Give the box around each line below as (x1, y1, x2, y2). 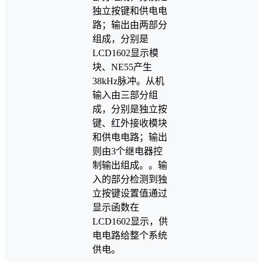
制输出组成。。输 (92, 160, 167, 170)
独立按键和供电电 (92, 5, 167, 16)
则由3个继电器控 (92, 146, 163, 156)
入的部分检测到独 (92, 174, 167, 184)
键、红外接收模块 (92, 118, 167, 128)
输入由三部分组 (92, 89, 158, 100)
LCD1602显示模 (92, 47, 158, 58)
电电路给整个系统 (92, 230, 167, 240)
